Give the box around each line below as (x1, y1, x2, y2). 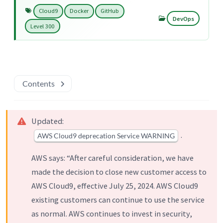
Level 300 (30, 22, 55, 30)
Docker (69, 7, 89, 15)
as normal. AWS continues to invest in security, (31, 208, 192, 219)
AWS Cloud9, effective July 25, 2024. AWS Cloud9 (31, 180, 198, 191)
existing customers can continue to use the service (31, 194, 205, 205)
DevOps (172, 14, 194, 22)
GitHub (100, 7, 119, 15)
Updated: (31, 116, 64, 126)
